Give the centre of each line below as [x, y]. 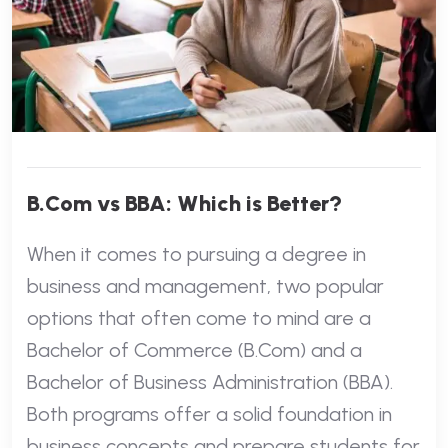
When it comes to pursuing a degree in [196, 253]
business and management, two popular [205, 285]
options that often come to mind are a [199, 317]
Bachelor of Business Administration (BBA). [210, 381]
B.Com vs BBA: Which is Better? [184, 203]
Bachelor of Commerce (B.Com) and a [194, 349]
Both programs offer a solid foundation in [209, 413]
